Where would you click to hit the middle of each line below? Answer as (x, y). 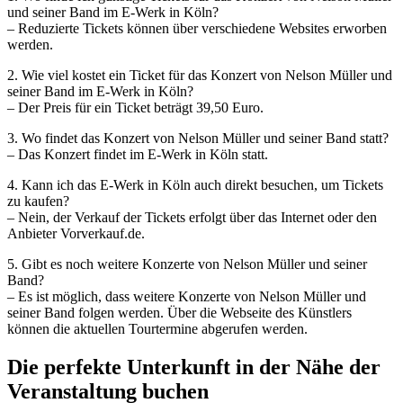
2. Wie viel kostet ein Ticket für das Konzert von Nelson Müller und (200, 75)
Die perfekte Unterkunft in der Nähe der (194, 367)
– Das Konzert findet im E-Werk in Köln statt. (138, 154)
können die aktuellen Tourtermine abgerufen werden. (157, 328)
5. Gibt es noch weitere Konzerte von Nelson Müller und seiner (187, 264)
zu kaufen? (38, 201)
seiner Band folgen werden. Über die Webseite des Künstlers (179, 312)
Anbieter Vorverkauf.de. (76, 233)
